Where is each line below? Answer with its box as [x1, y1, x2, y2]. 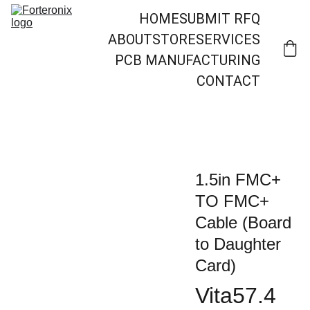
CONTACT [197, 73, 260, 89]
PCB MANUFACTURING [115, 52, 260, 69]
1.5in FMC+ [194, 170, 281, 189]
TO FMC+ [194, 192, 269, 210]
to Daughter [194, 235, 281, 253]
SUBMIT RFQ [179, 10, 260, 27]
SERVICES [196, 31, 260, 48]
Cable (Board [194, 213, 291, 232]
